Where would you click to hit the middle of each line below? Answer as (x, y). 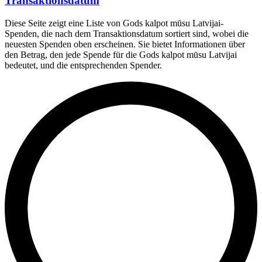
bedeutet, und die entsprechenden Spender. (83, 65)
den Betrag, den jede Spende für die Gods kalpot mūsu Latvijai (121, 54)
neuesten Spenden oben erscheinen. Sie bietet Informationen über (125, 44)
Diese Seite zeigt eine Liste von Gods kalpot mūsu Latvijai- (114, 23)
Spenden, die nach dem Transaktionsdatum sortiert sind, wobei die (127, 33)
